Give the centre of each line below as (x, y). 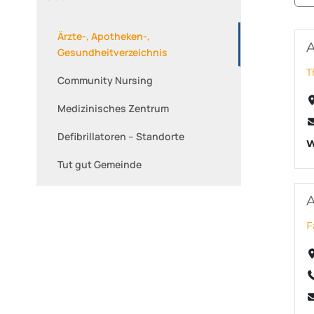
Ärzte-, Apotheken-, (104, 36)
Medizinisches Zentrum (113, 108)
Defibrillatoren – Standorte (121, 136)
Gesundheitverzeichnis (112, 52)
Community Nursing (105, 80)
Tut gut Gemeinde (100, 164)
